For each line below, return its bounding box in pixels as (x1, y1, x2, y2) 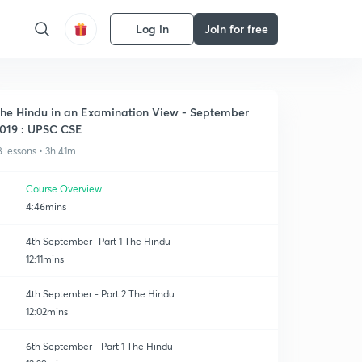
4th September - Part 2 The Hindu (26, 288, 175, 300)
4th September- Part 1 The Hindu (26, 235, 170, 247)
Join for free (204, 21, 268, 36)
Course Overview (26, 183, 102, 195)
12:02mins (26, 305, 68, 318)
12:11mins (26, 253, 64, 265)
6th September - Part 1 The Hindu (26, 340, 173, 352)
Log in (135, 21, 169, 36)
